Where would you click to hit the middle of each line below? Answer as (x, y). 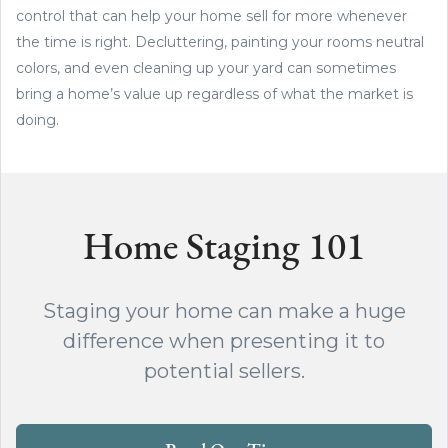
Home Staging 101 (224, 249)
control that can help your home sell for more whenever (211, 15)
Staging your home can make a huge (224, 310)
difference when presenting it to (224, 340)
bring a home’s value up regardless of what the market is (214, 93)
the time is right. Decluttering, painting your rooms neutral (220, 41)
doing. (37, 119)
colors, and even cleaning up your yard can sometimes (206, 67)
